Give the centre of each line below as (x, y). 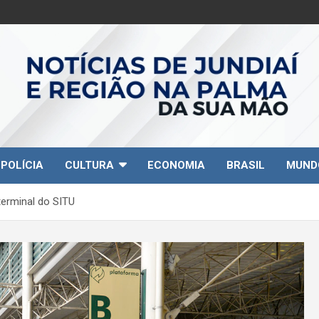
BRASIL (246, 165)
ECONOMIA (176, 165)
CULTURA (89, 165)
